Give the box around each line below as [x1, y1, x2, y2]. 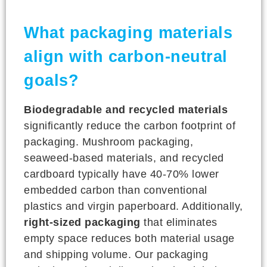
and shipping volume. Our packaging [24, 248, 208, 260]
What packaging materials [24, 23, 232, 42]
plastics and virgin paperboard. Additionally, [24, 200, 243, 212]
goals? [24, 71, 79, 89]
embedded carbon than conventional [24, 184, 207, 196]
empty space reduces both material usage [24, 232, 235, 244]
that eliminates [140, 216, 218, 228]
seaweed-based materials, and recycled [24, 151, 224, 164]
